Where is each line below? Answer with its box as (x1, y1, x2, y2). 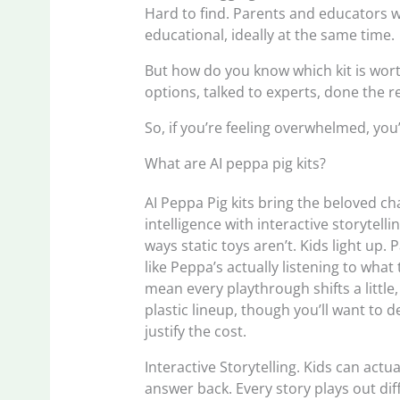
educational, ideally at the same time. (145, 24, 396, 45)
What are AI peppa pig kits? (145, 153, 327, 173)
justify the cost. (145, 321, 247, 341)
